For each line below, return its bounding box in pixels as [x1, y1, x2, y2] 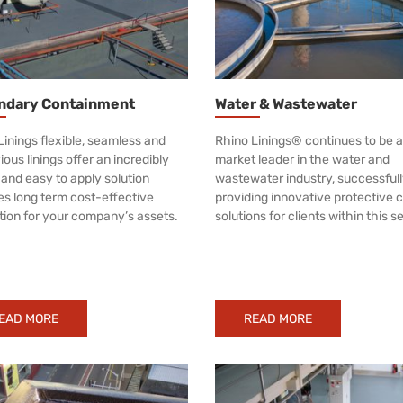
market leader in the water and [215, 151, 390, 167]
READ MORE [244, 310, 312, 327]
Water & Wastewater [215, 94, 357, 112]
